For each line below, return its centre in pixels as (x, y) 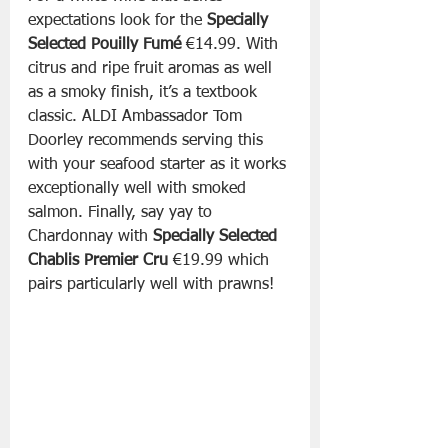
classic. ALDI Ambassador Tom (137, 117)
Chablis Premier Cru (98, 261)
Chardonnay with (90, 237)
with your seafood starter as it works (159, 165)
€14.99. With (234, 45)
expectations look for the (117, 21)
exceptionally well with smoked (139, 189)
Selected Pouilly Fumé (107, 45)
